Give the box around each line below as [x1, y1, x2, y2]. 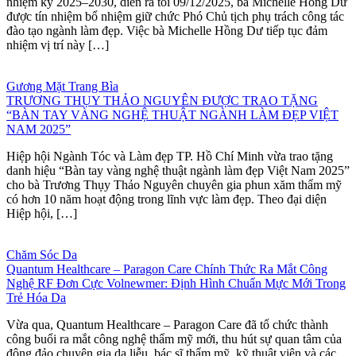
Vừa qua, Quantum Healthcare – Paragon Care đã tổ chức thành [6, 317, 328, 331]
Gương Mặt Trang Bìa [6, 79, 118, 93]
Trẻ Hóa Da [6, 290, 66, 304]
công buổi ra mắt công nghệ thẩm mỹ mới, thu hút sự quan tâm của [6, 331, 342, 346]
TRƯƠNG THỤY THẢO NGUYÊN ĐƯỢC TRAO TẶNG [6, 93, 318, 107]
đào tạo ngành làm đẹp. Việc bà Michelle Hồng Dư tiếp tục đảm [6, 23, 327, 37]
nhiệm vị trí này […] [6, 37, 109, 52]
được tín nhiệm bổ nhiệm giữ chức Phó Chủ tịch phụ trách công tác [6, 9, 344, 23]
